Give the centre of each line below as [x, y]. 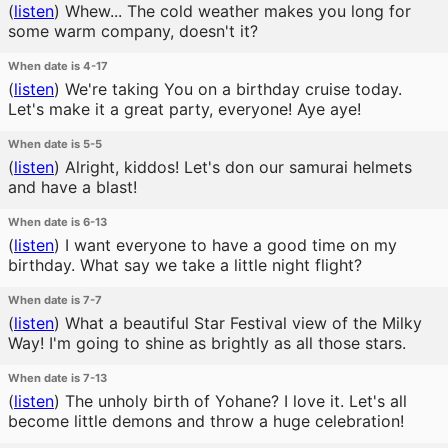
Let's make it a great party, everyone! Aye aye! [184, 109]
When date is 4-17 [58, 66]
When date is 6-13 [57, 222]
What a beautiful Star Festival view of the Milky [241, 323]
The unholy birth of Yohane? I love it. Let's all [233, 401]
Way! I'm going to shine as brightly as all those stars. [207, 343]
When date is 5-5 [55, 144]
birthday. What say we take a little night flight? [185, 265]
